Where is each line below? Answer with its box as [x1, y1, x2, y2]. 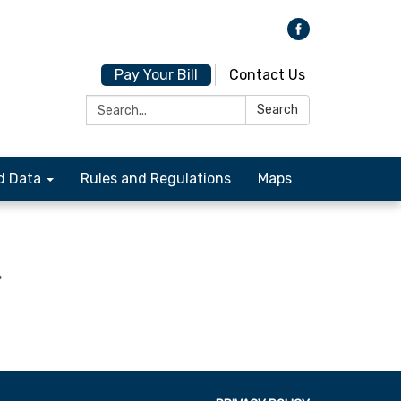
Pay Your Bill [115, 66, 198, 83]
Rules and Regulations [81, 170, 231, 187]
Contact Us [229, 66, 305, 83]
